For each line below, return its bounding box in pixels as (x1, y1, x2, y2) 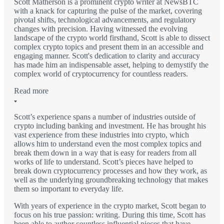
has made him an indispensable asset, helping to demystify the (14, 60, 208, 69)
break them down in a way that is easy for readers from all (14, 148, 196, 157)
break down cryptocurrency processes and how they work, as (14, 166, 207, 175)
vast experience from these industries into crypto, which (14, 130, 189, 139)
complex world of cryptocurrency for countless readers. (14, 69, 188, 78)
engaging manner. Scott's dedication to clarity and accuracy (14, 51, 200, 60)
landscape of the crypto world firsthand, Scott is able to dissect (14, 33, 210, 42)
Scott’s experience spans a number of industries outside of (14, 112, 195, 121)
